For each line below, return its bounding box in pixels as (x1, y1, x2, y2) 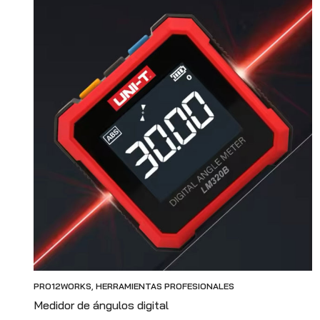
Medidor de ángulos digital (34, 297, 169, 312)
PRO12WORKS (34, 280, 91, 291)
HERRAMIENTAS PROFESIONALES (96, 280, 234, 291)
